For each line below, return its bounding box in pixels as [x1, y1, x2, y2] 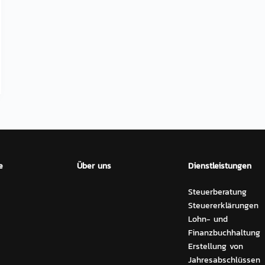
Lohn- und [188, 213, 228, 226]
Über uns [77, 160, 112, 173]
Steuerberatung [188, 186, 247, 199]
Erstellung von [188, 240, 243, 253]
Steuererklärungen [188, 199, 258, 212]
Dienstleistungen [188, 160, 251, 173]
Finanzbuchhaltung [188, 227, 260, 240]
